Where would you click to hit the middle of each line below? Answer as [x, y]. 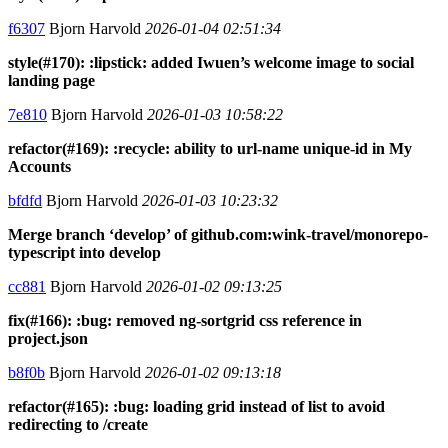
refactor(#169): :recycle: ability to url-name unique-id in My [210, 148]
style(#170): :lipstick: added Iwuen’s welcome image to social [211, 62]
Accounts [39, 166]
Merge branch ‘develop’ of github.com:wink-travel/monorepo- [218, 234]
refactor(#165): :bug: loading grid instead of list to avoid [196, 406]
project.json [48, 338]
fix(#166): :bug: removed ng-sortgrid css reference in [185, 320]
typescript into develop [84, 252]
